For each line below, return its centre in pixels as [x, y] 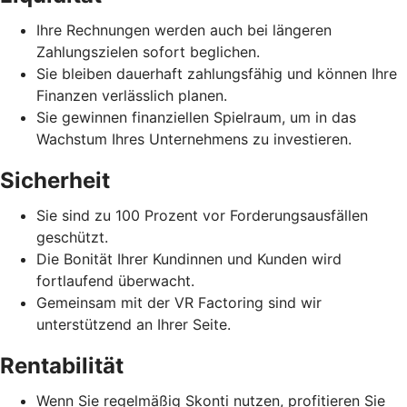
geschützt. [72, 238]
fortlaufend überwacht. [115, 281]
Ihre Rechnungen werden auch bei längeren [184, 30]
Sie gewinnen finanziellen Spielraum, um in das [196, 118]
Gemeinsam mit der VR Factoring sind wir [179, 303]
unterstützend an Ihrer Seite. [134, 325]
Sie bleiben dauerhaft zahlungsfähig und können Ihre [217, 74]
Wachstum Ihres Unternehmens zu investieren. [194, 139]
